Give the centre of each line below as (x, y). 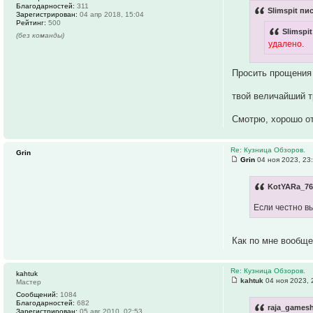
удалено (285, 44)
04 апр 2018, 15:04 (111, 14)
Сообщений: (37, 294)
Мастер (29, 282)
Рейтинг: (31, 22)
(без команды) (40, 35)
